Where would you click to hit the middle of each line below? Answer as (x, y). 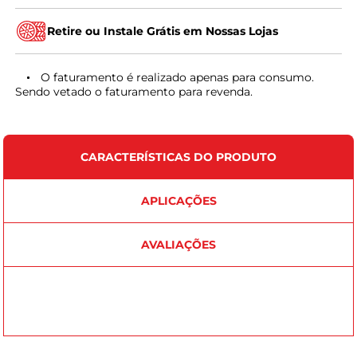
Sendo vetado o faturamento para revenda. (134, 91)
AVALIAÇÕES (178, 244)
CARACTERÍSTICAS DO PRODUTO (178, 157)
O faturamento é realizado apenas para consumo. (176, 77)
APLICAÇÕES (178, 200)
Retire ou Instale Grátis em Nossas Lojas (163, 31)
